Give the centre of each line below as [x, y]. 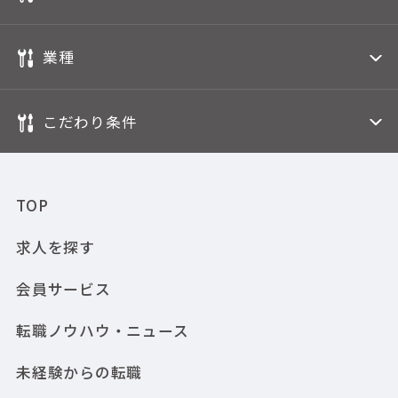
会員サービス [63, 288]
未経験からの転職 [79, 372]
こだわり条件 [90, 121]
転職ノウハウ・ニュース [102, 330]
